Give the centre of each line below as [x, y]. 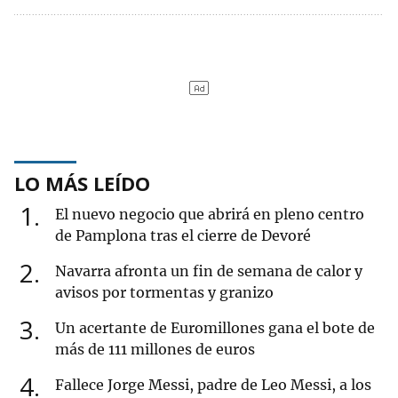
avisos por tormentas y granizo [164, 293]
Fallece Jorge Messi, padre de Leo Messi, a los [213, 385]
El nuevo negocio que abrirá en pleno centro [210, 215]
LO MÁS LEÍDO [82, 183]
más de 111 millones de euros [155, 350]
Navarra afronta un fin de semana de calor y [209, 271]
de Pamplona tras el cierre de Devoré [183, 236]
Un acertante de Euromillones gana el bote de [215, 328]
